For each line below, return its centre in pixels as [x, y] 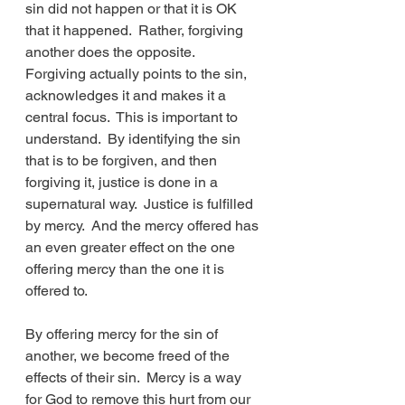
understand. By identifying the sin [135, 139]
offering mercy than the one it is [127, 269]
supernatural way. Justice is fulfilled [141, 204]
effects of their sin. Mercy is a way [135, 377]
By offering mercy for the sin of [123, 334]
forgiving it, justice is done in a [123, 182]
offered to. [57, 291]
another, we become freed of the [129, 356]
